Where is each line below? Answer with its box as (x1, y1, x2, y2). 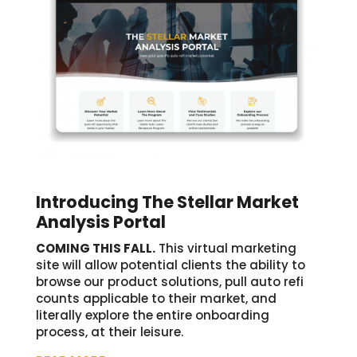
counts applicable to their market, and (35, 290, 277, 308)
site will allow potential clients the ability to (35, 257, 305, 274)
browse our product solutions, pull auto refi (35, 273, 304, 291)
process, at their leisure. (35, 324, 183, 341)
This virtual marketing (155, 240, 296, 257)
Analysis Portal (35, 210, 166, 234)
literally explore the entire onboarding (35, 307, 269, 324)
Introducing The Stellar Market (35, 190, 299, 214)
